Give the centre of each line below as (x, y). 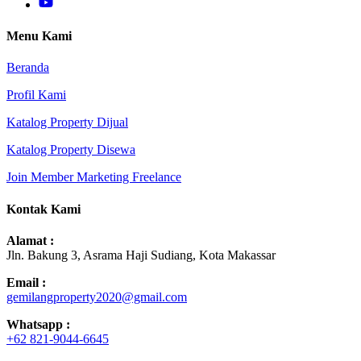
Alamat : (30, 240)
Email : (26, 282)
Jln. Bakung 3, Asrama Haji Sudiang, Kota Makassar (141, 255)
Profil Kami (36, 95)
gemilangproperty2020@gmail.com (97, 297)
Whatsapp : (38, 324)
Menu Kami (39, 36)
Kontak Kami (44, 209)
